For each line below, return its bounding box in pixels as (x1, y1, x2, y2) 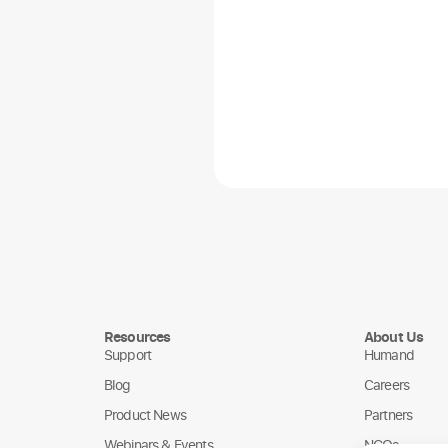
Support (104, 345, 152, 364)
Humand (364, 345, 414, 364)
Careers (364, 375, 410, 394)
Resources (104, 327, 171, 346)
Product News (104, 405, 186, 424)
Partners (364, 405, 413, 424)
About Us (364, 327, 424, 346)
